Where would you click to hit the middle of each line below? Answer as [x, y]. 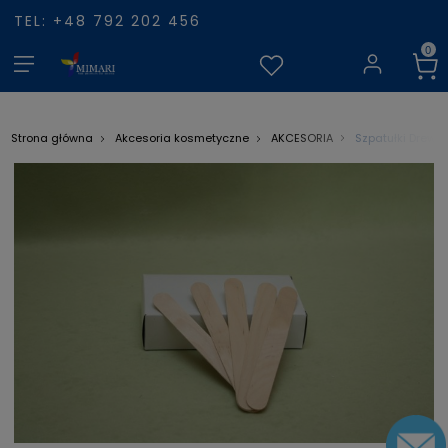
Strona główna [52, 138]
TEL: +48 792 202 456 [107, 21]
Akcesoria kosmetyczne [182, 138]
